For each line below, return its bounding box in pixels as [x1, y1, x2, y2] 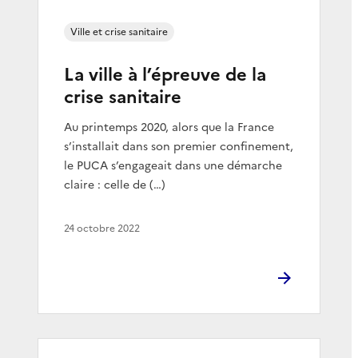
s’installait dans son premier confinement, [64, 137, 293, 155]
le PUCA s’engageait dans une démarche [64, 157, 282, 174]
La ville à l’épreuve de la [64, 61, 266, 88]
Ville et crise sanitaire [70, 24, 168, 39]
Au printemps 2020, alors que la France [64, 118, 274, 136]
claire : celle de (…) [64, 176, 165, 193]
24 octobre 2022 [64, 221, 140, 236]
